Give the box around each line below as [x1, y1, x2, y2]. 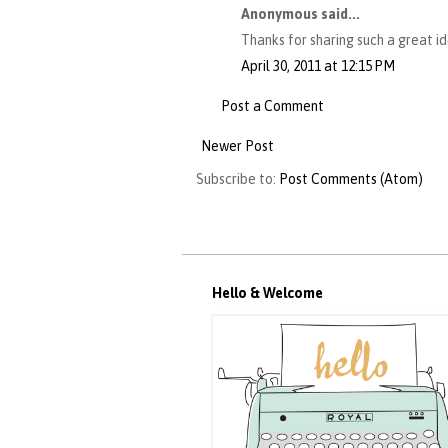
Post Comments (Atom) [279, 171, 423, 188]
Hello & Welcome [212, 285, 323, 302]
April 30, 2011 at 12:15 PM [241, 58, 395, 75]
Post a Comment [221, 98, 324, 115]
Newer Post [201, 138, 274, 155]
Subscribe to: [196, 171, 279, 188]
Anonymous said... [241, 6, 360, 23]
